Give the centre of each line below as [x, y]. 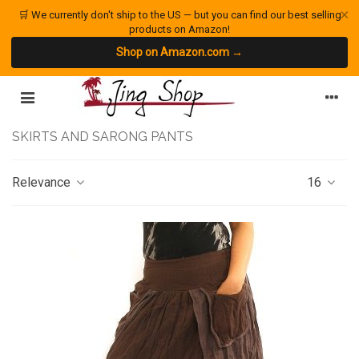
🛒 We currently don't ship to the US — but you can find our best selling [179, 15]
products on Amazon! [179, 29]
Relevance [43, 182]
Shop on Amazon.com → [179, 52]
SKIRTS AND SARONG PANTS [103, 137]
